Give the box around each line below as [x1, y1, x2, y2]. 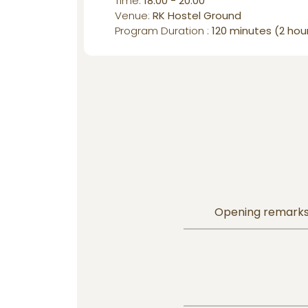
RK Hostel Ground [153, 8, 241, 23]
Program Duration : [115, 23, 212, 38]
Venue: [115, 8, 153, 23]
